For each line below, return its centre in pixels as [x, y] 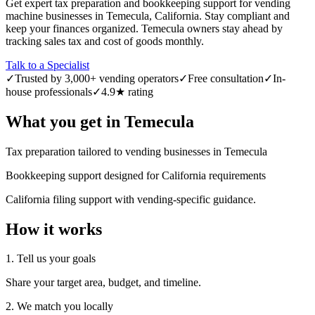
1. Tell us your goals [51, 259]
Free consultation [226, 78]
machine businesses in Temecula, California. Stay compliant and [148, 15]
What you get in [65, 121]
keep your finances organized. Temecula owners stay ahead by [144, 28]
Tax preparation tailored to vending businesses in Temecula [136, 151]
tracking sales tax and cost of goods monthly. [105, 41]
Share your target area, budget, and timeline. [103, 283]
